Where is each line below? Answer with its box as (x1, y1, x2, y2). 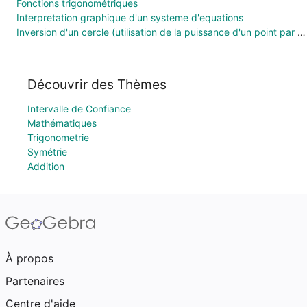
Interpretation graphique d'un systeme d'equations (16, 12, 243, 24)
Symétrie (27, 146, 67, 158)
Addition (27, 160, 64, 172)
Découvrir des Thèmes (27, 76, 167, 93)
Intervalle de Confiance (27, 103, 131, 114)
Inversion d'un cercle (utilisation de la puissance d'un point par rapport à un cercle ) (297, 26, 306, 38)
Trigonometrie (27, 132, 89, 143)
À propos (5, 251, 53, 265)
